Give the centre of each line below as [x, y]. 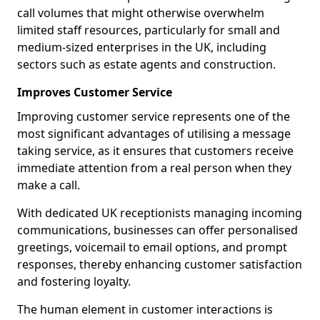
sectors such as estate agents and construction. [146, 64]
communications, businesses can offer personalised [157, 230]
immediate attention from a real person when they [154, 168]
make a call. [49, 185]
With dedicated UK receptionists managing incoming [160, 213]
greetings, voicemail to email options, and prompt [152, 247]
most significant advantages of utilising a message [154, 134]
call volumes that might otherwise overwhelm [141, 13]
